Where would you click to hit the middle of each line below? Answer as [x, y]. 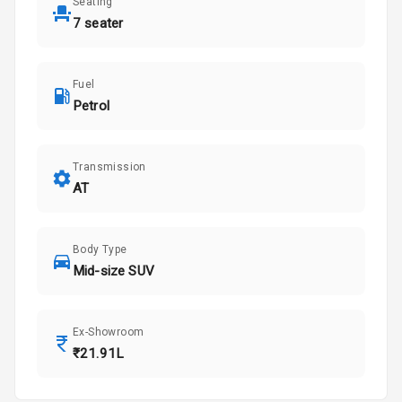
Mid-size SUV [114, 271]
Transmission [109, 167]
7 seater [98, 24]
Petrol [91, 106]
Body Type [100, 250]
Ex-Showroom [109, 332]
